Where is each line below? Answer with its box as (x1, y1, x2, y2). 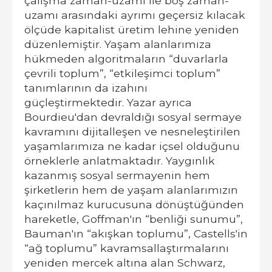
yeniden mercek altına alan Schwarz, (24, 256, 225, 269)
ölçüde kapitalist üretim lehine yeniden (24, 22, 239, 36)
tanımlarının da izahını (24, 81, 148, 94)
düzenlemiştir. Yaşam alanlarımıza (24, 37, 211, 50)
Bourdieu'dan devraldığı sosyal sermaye (24, 110, 242, 123)
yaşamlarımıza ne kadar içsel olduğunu (24, 139, 240, 152)
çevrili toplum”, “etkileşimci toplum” (24, 66, 220, 80)
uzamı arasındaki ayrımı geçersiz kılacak (24, 8, 245, 21)
